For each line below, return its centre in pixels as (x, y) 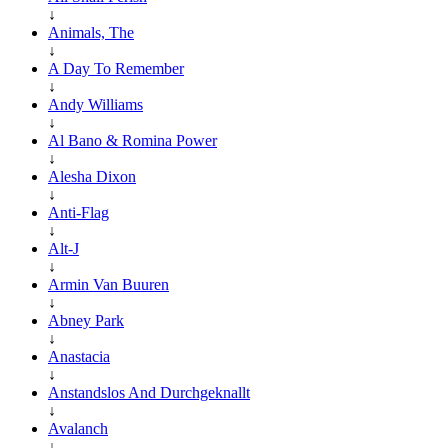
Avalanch (78, 428)
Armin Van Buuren (108, 284)
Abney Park (86, 320)
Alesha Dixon (92, 176)
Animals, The (91, 32)
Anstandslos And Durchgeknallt (149, 392)
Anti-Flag (78, 212)
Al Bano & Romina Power (132, 140)
